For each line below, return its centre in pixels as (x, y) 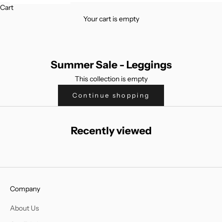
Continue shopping (111, 95)
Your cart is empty (111, 19)
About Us (25, 208)
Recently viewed (111, 131)
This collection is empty (111, 79)
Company (25, 189)
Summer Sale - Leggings (111, 64)
